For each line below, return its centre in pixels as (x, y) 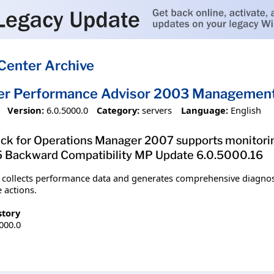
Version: (25, 110)
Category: (118, 110)
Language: (204, 110)
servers (157, 110)
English (246, 110)
